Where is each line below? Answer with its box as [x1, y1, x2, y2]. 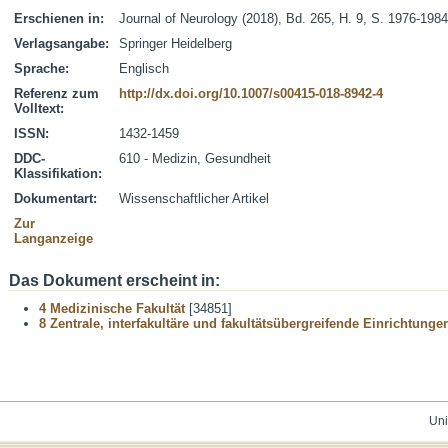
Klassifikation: [14, 166, 102, 181]
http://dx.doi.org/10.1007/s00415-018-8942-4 [119, 86, 383, 101]
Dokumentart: [14, 191, 97, 206]
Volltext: [14, 101, 64, 116]
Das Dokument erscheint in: [9, 272, 220, 289]
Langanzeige [14, 231, 93, 246]
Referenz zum [14, 86, 99, 101]
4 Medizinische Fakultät [39, 301, 185, 316]
